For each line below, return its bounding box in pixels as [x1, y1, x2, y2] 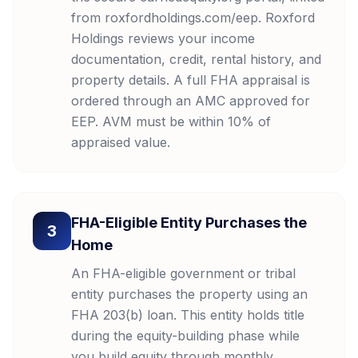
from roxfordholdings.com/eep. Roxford [71, 10, 315, 26]
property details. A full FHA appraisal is [71, 72, 310, 88]
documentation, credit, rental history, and [71, 51, 321, 67]
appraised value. [71, 134, 170, 150]
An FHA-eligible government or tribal [71, 265, 296, 281]
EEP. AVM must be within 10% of [71, 113, 271, 129]
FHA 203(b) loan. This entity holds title [71, 307, 304, 323]
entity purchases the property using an [71, 286, 308, 302]
